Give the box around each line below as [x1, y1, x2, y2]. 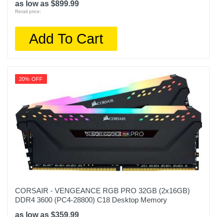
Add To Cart [29, 31, 104, 46]
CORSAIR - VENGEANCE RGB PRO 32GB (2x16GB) [15, 186, 190, 195]
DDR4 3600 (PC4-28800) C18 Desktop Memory [15, 196, 167, 204]
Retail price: [15, 9, 41, 14]
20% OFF [19, 76, 43, 82]
